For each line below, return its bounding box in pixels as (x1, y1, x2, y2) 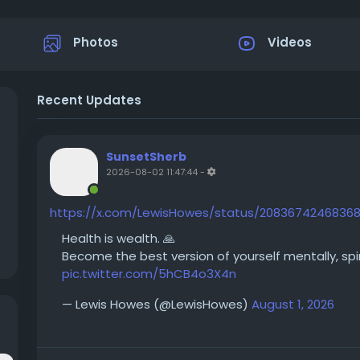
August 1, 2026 (252, 296, 334, 313)
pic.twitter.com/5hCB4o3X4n (62, 265, 236, 282)
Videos (268, 34, 312, 51)
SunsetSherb (106, 149, 186, 165)
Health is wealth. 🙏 (62, 230, 175, 247)
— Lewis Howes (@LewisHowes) (62, 296, 252, 313)
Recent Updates (37, 92, 141, 108)
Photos (73, 34, 118, 51)
